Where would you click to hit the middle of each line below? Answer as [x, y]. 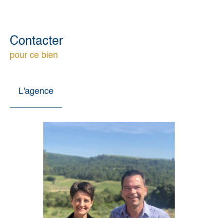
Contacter [36, 41]
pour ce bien [34, 55]
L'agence [36, 91]
